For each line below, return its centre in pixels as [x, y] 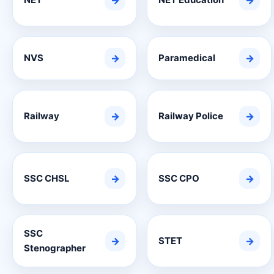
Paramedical [187, 58]
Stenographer [55, 248]
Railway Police [191, 116]
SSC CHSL [47, 178]
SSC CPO [179, 178]
